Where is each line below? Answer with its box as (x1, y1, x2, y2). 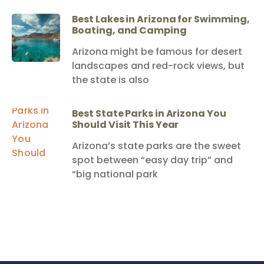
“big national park (71, 167, 158, 181)
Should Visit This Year (71, 117, 179, 131)
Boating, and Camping (71, 23, 187, 37)
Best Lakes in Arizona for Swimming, (71, 12, 250, 26)
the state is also (71, 72, 149, 87)
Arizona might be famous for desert (71, 44, 242, 58)
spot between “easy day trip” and (71, 153, 233, 167)
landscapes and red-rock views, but (71, 58, 245, 72)
